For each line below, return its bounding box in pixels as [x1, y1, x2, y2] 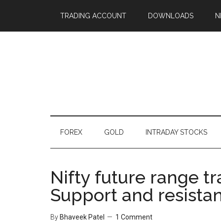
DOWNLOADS [148, 12, 193, 20]
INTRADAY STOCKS [146, 128, 207, 136]
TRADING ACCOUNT [60, 12, 126, 20]
